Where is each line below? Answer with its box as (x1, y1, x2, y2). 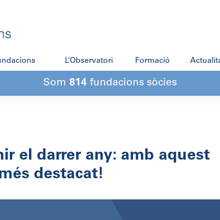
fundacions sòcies (87, 78, 177, 89)
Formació (135, 57, 170, 65)
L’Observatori (64, 57, 113, 65)
